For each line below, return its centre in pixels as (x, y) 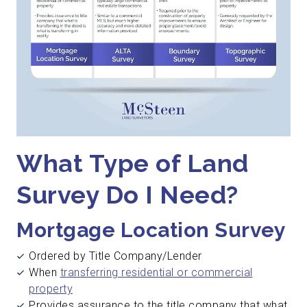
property (51, 289)
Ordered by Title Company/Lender (115, 256)
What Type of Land (133, 163)
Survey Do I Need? (127, 194)
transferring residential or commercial (156, 273)
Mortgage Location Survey (151, 230)
